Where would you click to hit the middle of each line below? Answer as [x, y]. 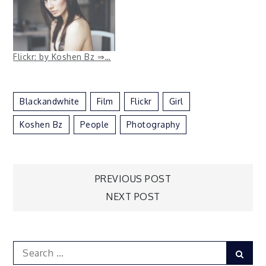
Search [28, 248]
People [94, 125]
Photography [153, 125]
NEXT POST [133, 197]
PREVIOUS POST [133, 179]
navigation [88, 218]
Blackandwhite [50, 102]
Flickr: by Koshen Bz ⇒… [62, 57]
